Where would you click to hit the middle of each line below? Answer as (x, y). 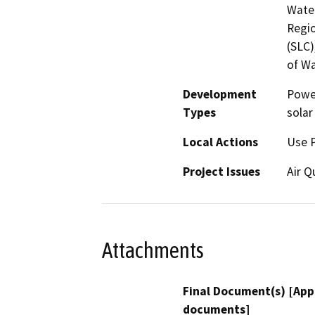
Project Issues (221, 171)
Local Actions (220, 142)
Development (220, 94)
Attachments (153, 251)
